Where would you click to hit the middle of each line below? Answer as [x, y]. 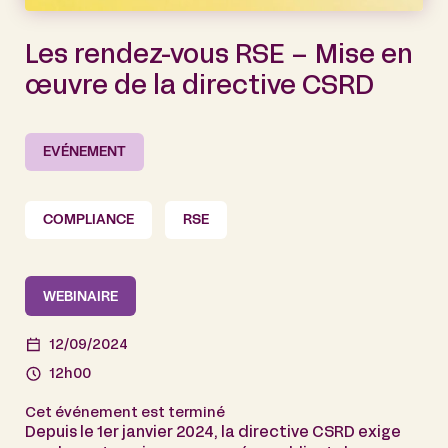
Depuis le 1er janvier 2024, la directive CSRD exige [213, 432]
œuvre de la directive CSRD [199, 88]
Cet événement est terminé [125, 413]
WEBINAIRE [80, 297]
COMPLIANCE [88, 221]
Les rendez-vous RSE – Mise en [219, 57]
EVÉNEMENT [84, 153]
